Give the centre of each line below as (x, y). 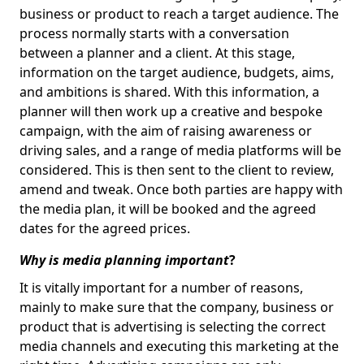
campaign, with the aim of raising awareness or (166, 131)
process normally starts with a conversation (154, 33)
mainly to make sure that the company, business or (177, 307)
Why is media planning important (124, 260)
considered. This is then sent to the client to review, (177, 170)
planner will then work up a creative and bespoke (171, 111)
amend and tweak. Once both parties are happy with (181, 189)
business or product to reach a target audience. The (179, 14)
